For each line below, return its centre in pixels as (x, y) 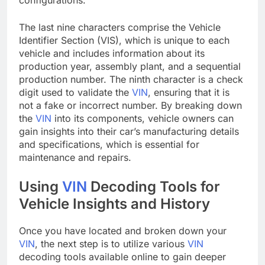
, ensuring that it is (189, 92)
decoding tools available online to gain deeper (122, 256)
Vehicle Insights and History (114, 203)
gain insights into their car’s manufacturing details (129, 131)
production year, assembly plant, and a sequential (130, 66)
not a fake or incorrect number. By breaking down (130, 105)
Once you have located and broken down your (123, 230)
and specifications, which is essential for (109, 144)
